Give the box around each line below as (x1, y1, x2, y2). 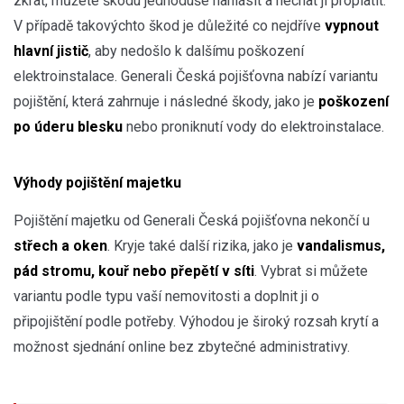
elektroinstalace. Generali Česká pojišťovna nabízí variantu (14, 67, 378, 85)
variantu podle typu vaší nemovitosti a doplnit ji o (14, 287, 319, 305)
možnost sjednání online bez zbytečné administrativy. (14, 337, 350, 355)
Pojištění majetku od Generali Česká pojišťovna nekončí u (14, 211, 370, 229)
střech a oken (14, 236, 107, 254)
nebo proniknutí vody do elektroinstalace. (126, 117, 384, 135)
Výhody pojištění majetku (14, 173, 181, 191)
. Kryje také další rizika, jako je (107, 236, 297, 254)
